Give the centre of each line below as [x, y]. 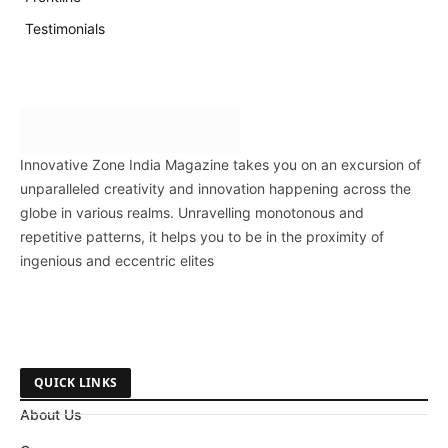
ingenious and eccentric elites [117, 261]
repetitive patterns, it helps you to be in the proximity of [202, 237]
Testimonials [65, 29]
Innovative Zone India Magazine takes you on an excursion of [220, 165]
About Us [51, 415]
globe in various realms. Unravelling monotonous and [192, 213]
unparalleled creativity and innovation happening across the [215, 189]
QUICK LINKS [76, 383]
